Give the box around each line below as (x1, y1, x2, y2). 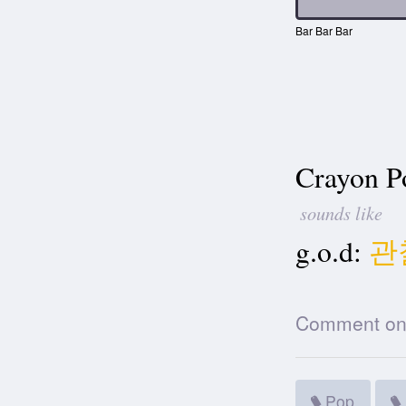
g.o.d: (295, 232, 362, 271)
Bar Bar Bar (295, 23, 353, 39)
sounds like (299, 200, 382, 226)
